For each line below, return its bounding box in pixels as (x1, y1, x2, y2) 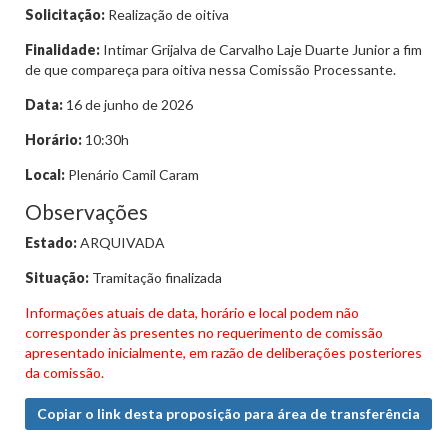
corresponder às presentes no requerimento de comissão (25, 324, 383, 341)
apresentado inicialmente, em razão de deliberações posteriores (25, 344, 422, 361)
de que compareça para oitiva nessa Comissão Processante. (25, 61, 396, 78)
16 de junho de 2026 (63, 96, 193, 113)
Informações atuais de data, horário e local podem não (25, 304, 359, 321)
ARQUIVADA (77, 234, 165, 251)
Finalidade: (25, 41, 100, 58)
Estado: (25, 234, 77, 251)
